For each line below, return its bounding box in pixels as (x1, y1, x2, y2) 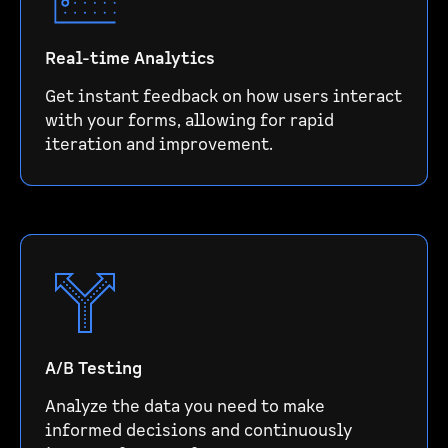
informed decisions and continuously (45, 420, 352, 442)
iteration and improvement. (45, 134, 273, 156)
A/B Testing (45, 358, 142, 380)
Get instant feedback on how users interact (45, 86, 402, 108)
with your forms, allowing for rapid (45, 110, 334, 132)
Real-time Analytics (45, 48, 215, 70)
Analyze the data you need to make (45, 396, 325, 418)
